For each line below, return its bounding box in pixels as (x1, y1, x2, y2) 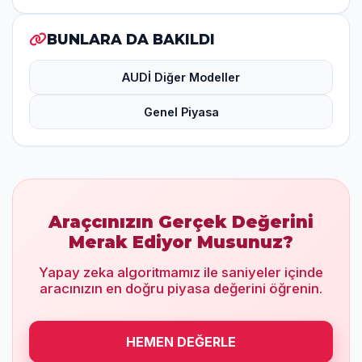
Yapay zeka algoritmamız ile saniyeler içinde (39, 264, 323, 280)
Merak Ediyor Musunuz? (69, 232, 293, 252)
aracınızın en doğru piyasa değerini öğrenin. (40, 280, 322, 297)
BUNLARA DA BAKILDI (47, 31, 215, 48)
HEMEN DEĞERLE (126, 334, 236, 350)
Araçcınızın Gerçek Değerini (48, 212, 314, 232)
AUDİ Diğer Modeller (122, 70, 240, 84)
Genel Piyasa (143, 105, 219, 119)
